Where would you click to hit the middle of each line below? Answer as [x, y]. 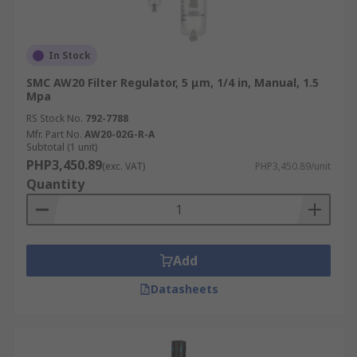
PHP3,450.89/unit [293, 166]
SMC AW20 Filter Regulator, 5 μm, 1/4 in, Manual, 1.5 [173, 82]
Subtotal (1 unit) [62, 147]
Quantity [55, 184]
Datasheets [184, 289]
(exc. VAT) [124, 166]
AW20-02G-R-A [120, 134]
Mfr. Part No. [54, 134]
